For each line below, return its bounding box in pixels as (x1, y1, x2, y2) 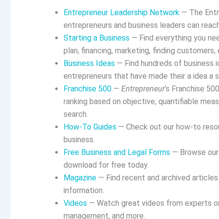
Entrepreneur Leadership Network (64, 7, 179, 17)
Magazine (64, 173, 96, 182)
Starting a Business (64, 33, 130, 43)
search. (64, 109, 88, 119)
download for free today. (64, 160, 149, 170)
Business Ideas (64, 58, 115, 68)
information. (64, 185, 104, 195)
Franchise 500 (64, 84, 111, 93)
